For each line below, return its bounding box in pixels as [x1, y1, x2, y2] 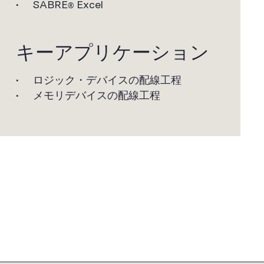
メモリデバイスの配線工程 [32, 89, 160, 102]
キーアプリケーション [15, 39, 209, 65]
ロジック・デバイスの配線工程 [32, 74, 181, 87]
